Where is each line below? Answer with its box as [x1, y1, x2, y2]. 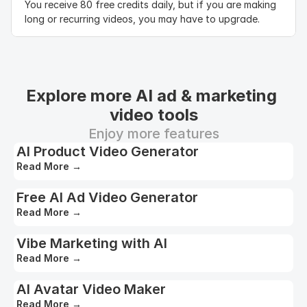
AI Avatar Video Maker [16, 281, 166, 297]
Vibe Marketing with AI [16, 235, 167, 251]
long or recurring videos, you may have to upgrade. [25, 13, 260, 25]
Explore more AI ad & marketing [26, 86, 277, 106]
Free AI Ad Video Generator [16, 189, 198, 206]
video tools [109, 105, 198, 125]
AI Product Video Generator [16, 143, 199, 160]
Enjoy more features [88, 125, 219, 142]
